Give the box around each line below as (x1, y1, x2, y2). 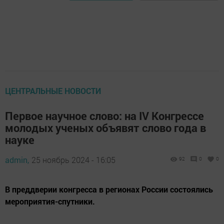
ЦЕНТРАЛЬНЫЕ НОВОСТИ (5, 85, 101, 96)
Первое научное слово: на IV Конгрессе (5, 108, 204, 123)
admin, (5, 154, 29, 165)
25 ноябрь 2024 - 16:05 (31, 154, 115, 165)
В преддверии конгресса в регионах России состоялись (5, 184, 213, 195)
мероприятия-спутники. (5, 196, 95, 207)
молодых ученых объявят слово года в (5, 120, 206, 135)
